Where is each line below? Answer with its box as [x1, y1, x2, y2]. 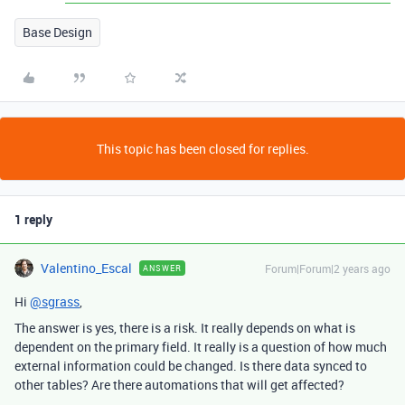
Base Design [23, 24, 92, 41]
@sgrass [30, 293, 80, 310]
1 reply [14, 211, 52, 228]
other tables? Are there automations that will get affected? [14, 376, 344, 393]
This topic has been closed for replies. [96, 140, 309, 157]
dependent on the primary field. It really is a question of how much [14, 338, 387, 355]
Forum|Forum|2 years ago [265, 261, 391, 276]
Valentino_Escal [41, 259, 132, 277]
